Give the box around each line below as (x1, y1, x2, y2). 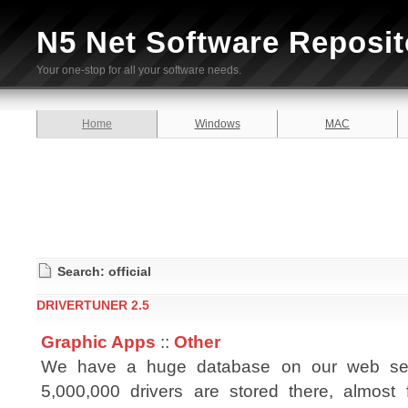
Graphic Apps (41, 331, 156, 352)
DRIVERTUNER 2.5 (36, 298, 149, 312)
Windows (194, 117, 240, 130)
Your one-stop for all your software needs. (36, 64, 241, 76)
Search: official (57, 264, 151, 279)
